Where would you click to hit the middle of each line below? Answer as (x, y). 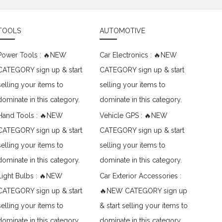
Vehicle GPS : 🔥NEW (134, 115)
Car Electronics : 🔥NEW (139, 55)
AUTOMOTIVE (123, 31)
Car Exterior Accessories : (141, 176)
